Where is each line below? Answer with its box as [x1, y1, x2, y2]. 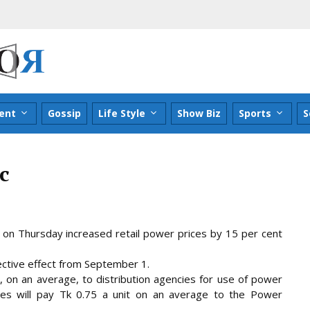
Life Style [98, 106, 146, 120]
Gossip [48, 106, 82, 120]
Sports [238, 106, 271, 120]
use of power [213, 271, 283, 286]
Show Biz [177, 106, 221, 120]
